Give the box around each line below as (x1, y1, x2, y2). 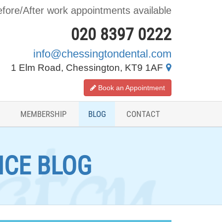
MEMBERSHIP (20, 109, 66, 119)
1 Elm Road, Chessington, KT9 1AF (11, 62, 166, 73)
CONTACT (126, 109, 160, 119)
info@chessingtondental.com (33, 48, 171, 60)
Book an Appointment (98, 84, 165, 92)
